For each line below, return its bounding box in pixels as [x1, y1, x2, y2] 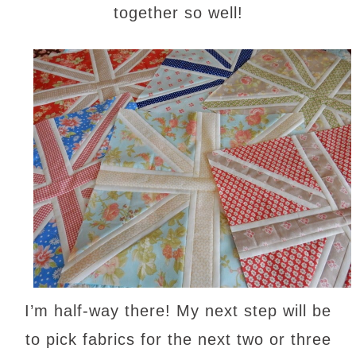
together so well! [113, 3, 243, 21]
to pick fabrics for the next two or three [25, 330, 331, 348]
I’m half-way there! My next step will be [25, 301, 331, 319]
